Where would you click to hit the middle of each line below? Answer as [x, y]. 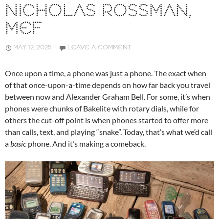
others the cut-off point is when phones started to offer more [107, 120]
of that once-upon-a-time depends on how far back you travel [108, 85]
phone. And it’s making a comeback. [86, 144]
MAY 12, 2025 [33, 48]
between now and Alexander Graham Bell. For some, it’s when [108, 97]
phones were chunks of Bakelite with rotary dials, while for [102, 109]
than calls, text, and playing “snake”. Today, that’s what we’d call [109, 132]
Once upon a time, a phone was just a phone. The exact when [106, 73]
